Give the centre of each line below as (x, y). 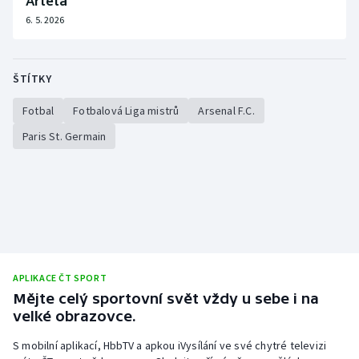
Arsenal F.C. (226, 111)
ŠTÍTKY (32, 79)
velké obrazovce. (75, 316)
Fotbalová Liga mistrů (126, 111)
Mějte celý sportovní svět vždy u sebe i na (166, 298)
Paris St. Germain (65, 136)
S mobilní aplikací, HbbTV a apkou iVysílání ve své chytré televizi (170, 345)
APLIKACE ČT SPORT (60, 278)
